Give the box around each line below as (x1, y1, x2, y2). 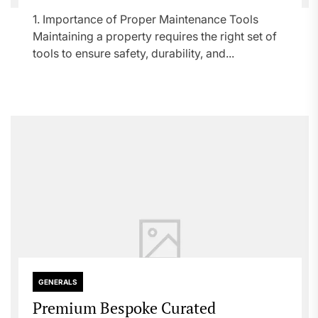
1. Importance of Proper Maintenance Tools (32, 12, 258, 26)
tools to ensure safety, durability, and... (32, 46, 234, 60)
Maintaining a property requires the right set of (32, 29, 277, 43)
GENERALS (38, 278, 77, 286)
